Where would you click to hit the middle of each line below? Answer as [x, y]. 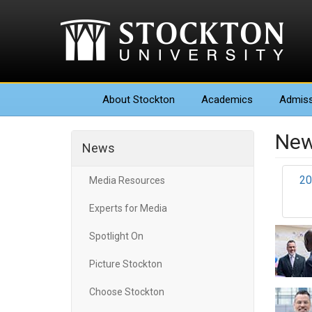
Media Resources [127, 180]
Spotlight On [116, 236]
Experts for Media [128, 208]
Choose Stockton [127, 292]
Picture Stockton [126, 264]
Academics [227, 100]
